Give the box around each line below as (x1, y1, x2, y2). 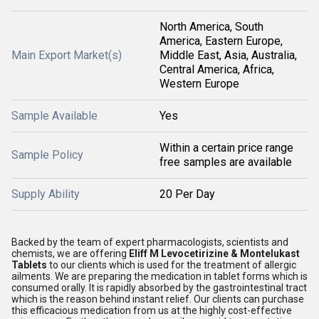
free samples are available (159, 155, 292, 169)
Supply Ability (11, 187, 80, 201)
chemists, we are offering (11, 248, 129, 259)
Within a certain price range (159, 141, 293, 155)
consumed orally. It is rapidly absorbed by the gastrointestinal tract (11, 282, 307, 293)
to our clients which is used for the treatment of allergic (47, 259, 296, 271)
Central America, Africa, (159, 63, 274, 76)
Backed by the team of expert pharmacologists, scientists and (11, 236, 288, 248)
